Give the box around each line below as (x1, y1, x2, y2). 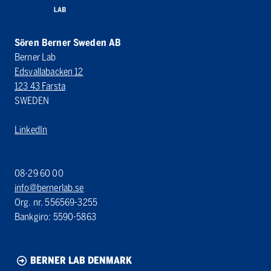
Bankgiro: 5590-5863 (15, 211, 96, 223)
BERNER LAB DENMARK (30, 254, 132, 266)
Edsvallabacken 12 (15, 65, 83, 77)
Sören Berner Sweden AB (15, 36, 122, 48)
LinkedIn (15, 123, 48, 135)
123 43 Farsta (15, 80, 65, 92)
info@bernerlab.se (15, 181, 84, 194)
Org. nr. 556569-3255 (15, 196, 97, 208)
